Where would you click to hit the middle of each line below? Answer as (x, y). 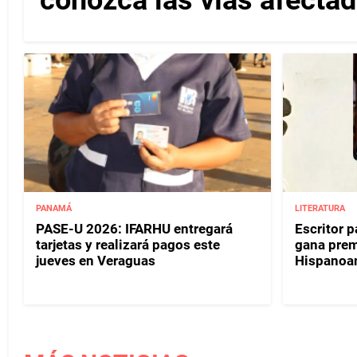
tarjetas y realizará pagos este (128, 244)
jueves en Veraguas (96, 260)
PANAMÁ (54, 208)
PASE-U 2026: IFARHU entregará (134, 228)
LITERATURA (320, 208)
